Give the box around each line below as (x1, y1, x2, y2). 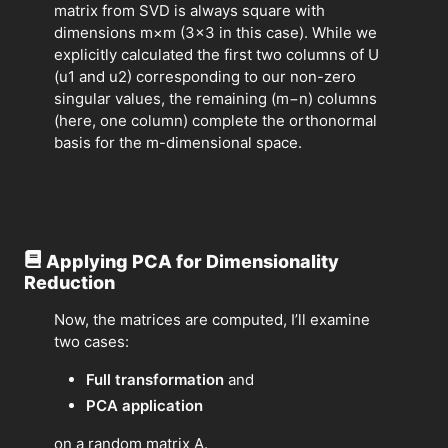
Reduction (24, 271, 115, 293)
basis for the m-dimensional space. (54, 132, 302, 152)
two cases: (54, 331, 129, 351)
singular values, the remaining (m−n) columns (54, 88, 377, 108)
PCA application (86, 395, 203, 415)
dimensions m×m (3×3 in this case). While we (54, 22, 377, 42)
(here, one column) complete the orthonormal (54, 110, 377, 130)
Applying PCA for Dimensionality (46, 250, 339, 272)
